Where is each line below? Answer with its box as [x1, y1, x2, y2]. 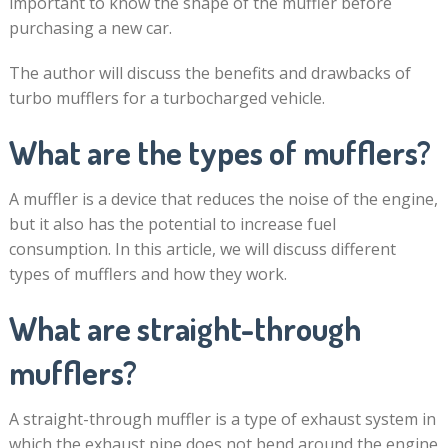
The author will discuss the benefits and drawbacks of [8, 62, 411, 84]
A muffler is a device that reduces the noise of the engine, [8, 188, 438, 210]
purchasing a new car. [8, 17, 172, 39]
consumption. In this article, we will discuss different [8, 238, 396, 260]
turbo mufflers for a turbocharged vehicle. [8, 87, 325, 109]
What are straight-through [8, 308, 361, 349]
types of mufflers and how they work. [8, 263, 287, 285]
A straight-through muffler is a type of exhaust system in [8, 408, 436, 430]
